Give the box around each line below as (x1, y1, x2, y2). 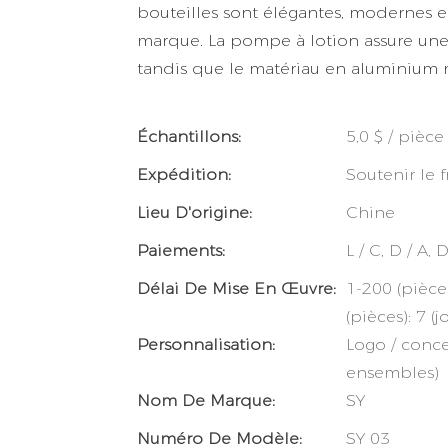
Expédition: (137, 165, 231, 185)
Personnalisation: (137, 335, 275, 355)
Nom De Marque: (137, 391, 275, 411)
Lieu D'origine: (137, 203, 252, 223)
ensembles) (346, 363, 439, 383)
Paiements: (137, 241, 225, 261)
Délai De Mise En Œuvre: (137, 279, 336, 299)
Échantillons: (137, 127, 241, 147)
